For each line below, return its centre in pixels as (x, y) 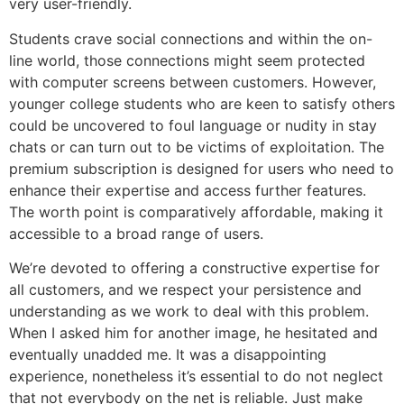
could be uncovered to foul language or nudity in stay (193, 125)
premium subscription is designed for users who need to (202, 168)
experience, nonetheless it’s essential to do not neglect (196, 376)
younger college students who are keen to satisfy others (202, 103)
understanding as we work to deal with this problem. (189, 312)
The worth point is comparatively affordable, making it (196, 211)
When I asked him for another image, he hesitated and (193, 333)
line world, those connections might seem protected (187, 60)
